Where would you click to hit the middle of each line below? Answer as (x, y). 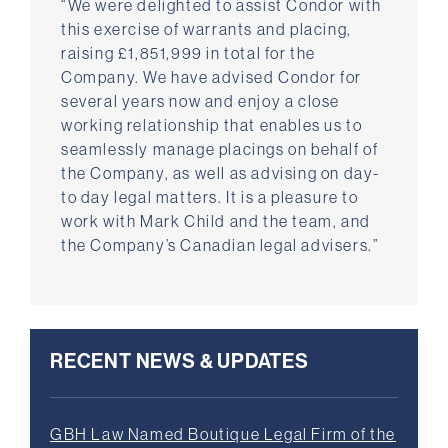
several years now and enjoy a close (201, 101)
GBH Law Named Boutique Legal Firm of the (223, 434)
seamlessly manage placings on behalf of (220, 149)
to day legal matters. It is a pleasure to (210, 197)
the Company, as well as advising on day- (221, 173)
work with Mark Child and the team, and (216, 221)
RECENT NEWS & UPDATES (179, 361)
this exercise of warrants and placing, (206, 29)
